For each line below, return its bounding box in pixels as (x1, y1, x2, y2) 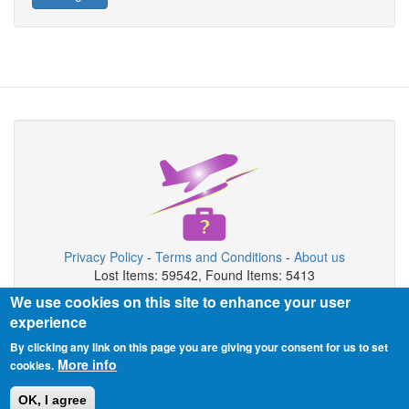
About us (294, 247, 345, 267)
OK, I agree (18, 393, 88, 407)
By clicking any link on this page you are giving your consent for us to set (10, 339, 389, 355)
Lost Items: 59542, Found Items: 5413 (94, 266, 315, 285)
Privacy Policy (64, 247, 143, 267)
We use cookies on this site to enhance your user (10, 291, 351, 312)
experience (10, 311, 88, 332)
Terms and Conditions (155, 247, 282, 267)
